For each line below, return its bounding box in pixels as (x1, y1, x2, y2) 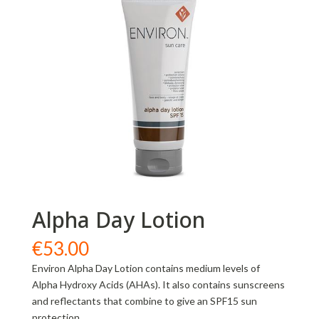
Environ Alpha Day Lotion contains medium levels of (31, 261, 260, 274)
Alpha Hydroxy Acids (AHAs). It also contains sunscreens (31, 278, 285, 291)
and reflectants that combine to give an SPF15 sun (31, 294, 257, 307)
